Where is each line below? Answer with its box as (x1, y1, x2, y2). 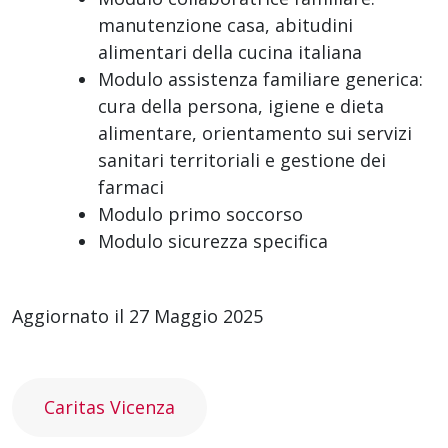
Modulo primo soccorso (98, 201, 303, 226)
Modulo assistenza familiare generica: (98, 66, 423, 91)
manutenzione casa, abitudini (98, 12, 353, 37)
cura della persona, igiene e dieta (98, 93, 384, 118)
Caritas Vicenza (44, 394, 175, 419)
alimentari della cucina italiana (98, 39, 362, 64)
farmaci (98, 174, 164, 199)
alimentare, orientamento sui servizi (98, 120, 412, 145)
